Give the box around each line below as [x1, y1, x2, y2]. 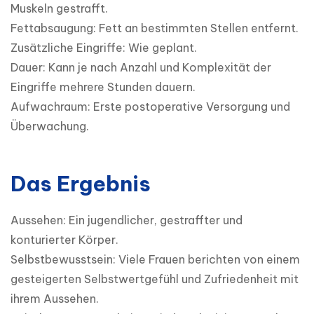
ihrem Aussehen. [11, 292, 99, 306]
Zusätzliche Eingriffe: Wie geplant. [11, 41, 197, 55]
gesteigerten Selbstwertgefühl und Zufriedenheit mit [11, 272, 299, 287]
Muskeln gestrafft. [11, 1, 108, 16]
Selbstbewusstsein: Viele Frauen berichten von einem [11, 252, 300, 267]
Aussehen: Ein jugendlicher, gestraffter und [11, 213, 243, 228]
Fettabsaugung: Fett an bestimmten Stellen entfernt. [11, 21, 299, 36]
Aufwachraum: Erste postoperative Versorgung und [11, 100, 290, 114]
